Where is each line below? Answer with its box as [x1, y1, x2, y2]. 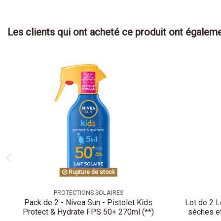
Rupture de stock [67, 168, 115, 176]
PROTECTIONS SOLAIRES [53, 188, 123, 196]
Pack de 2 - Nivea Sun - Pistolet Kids [24, 198, 153, 208]
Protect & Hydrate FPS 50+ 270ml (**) [23, 207, 154, 217]
